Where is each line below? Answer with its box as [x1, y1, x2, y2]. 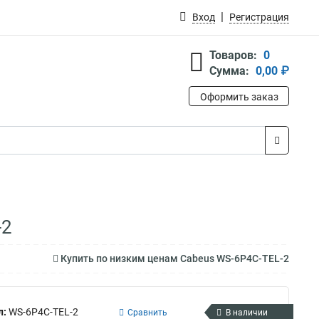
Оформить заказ [199, 91, 278, 103]
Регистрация [229, 11, 289, 23]
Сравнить [127, 307, 167, 318]
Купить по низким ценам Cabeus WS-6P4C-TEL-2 [58, 253, 289, 264]
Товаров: [209, 48, 257, 62]
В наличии [226, 307, 268, 318]
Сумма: [209, 64, 249, 78]
